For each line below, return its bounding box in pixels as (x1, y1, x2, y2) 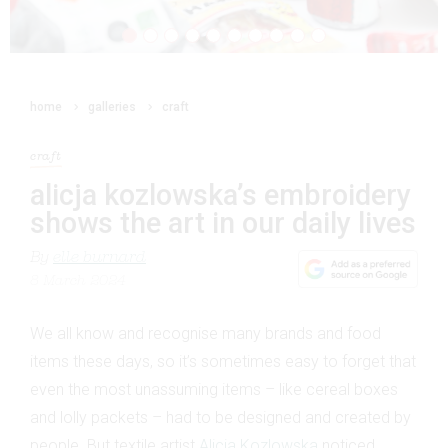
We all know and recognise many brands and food (30, 323, 381, 343)
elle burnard (53, 249, 146, 266)
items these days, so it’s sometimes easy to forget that (30, 351, 416, 371)
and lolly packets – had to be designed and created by (30, 407, 411, 427)
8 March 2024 (30, 273, 126, 289)
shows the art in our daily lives (30, 205, 416, 240)
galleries (88, 100, 136, 115)
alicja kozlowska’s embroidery (30, 177, 411, 212)
